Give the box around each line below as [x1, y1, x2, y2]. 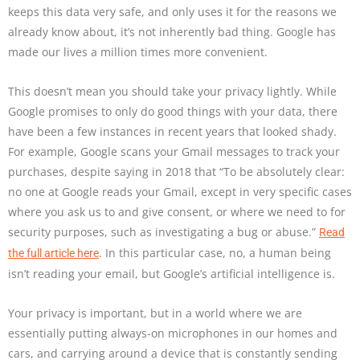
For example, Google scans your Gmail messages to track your [8, 143, 340, 159]
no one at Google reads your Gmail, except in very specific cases [8, 183, 352, 199]
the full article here [8, 246, 99, 260]
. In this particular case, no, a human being [99, 244, 331, 260]
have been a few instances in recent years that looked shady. [8, 123, 337, 139]
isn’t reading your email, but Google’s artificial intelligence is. [8, 265, 335, 281]
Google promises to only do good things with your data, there [8, 103, 337, 119]
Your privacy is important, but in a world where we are [8, 305, 302, 321]
